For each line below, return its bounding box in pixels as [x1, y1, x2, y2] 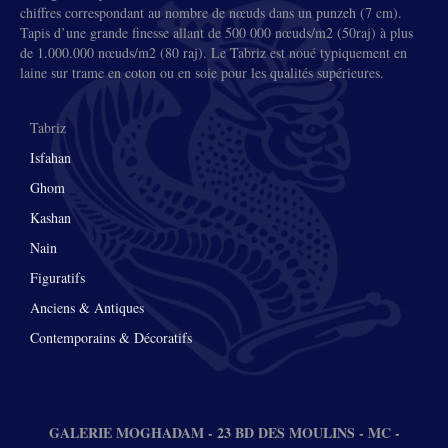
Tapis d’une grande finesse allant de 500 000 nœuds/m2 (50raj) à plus [20, 23, 413, 42]
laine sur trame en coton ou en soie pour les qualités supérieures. [20, 63, 384, 82]
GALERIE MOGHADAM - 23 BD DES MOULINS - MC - [48, 422, 400, 443]
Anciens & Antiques [30, 298, 144, 317]
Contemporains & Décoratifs [30, 328, 192, 347]
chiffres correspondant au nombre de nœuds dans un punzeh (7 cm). [20, 3, 402, 22]
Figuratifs [30, 268, 85, 287]
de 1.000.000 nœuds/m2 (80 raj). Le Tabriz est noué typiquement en [20, 43, 407, 62]
